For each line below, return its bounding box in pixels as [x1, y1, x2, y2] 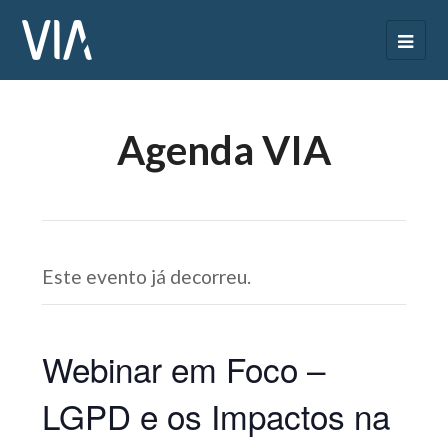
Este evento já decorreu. [42, 265, 252, 288]
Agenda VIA [117, 126, 331, 174]
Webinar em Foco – [42, 345, 326, 392]
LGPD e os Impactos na [42, 392, 391, 439]
